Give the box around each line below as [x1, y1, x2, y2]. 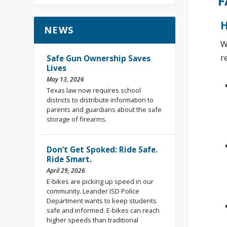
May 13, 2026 [47, 74, 85, 84]
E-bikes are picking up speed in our [47, 176, 154, 186]
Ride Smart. [47, 154, 92, 164]
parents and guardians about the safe [47, 104, 162, 114]
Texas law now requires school [47, 85, 141, 95]
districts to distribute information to [47, 95, 154, 104]
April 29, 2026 [47, 166, 86, 175]
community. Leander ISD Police [47, 186, 140, 196]
